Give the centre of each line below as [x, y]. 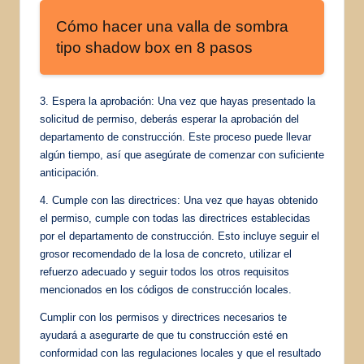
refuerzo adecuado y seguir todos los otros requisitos [165, 271]
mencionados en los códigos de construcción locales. [166, 289]
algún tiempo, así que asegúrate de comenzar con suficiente [182, 154]
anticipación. [69, 172]
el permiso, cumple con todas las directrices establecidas [175, 218]
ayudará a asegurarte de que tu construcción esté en [164, 335]
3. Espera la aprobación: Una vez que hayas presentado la [178, 101]
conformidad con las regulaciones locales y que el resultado [180, 353]
